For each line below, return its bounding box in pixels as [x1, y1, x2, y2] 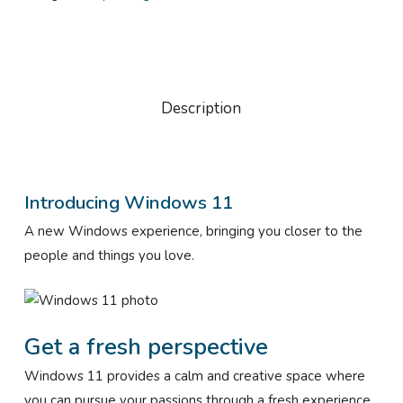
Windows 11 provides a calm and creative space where [23, 367, 365, 386]
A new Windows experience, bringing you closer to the [23, 222, 363, 241]
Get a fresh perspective [23, 331, 268, 363]
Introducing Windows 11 [23, 190, 233, 216]
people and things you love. [23, 246, 194, 265]
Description [161, 98, 242, 120]
